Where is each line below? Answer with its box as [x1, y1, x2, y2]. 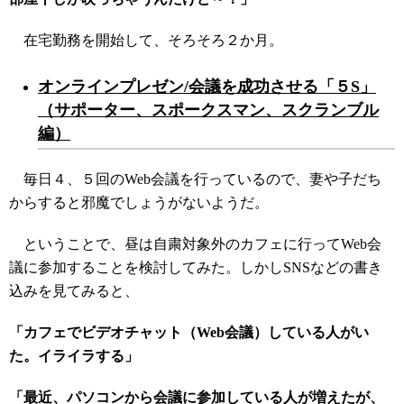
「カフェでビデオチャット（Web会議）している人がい [9, 325, 369, 340]
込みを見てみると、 [9, 283, 139, 298]
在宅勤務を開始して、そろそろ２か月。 [9, 32, 283, 48]
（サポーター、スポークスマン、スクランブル [38, 101, 379, 119]
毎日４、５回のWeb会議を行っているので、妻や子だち [9, 171, 381, 187]
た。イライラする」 [9, 348, 139, 363]
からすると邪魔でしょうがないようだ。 [9, 195, 269, 210]
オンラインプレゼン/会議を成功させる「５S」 [38, 78, 376, 96]
